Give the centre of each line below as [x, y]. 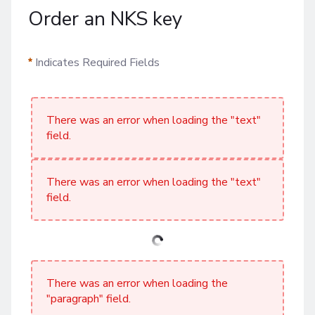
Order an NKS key [105, 19]
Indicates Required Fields [97, 63]
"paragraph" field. [89, 299]
